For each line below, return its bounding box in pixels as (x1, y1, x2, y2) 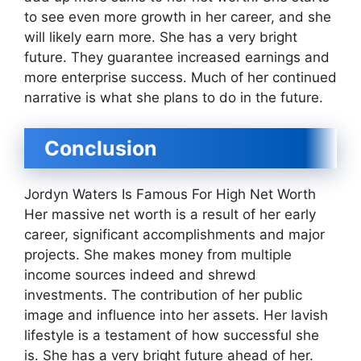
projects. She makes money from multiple (24, 247, 292, 263)
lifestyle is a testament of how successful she (24, 327, 319, 343)
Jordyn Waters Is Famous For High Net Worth (24, 186, 316, 202)
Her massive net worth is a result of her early (24, 206, 316, 222)
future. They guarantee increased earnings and (24, 48, 330, 65)
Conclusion (44, 136, 157, 160)
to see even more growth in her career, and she (24, 8, 331, 25)
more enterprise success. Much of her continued (24, 68, 337, 85)
